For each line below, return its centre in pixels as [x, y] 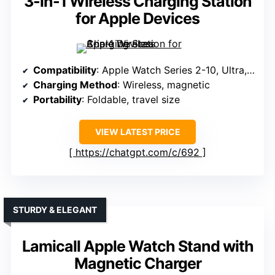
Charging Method [75, 85]
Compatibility [65, 70]
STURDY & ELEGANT [55, 210]
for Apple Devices [137, 19]
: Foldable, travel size [131, 100]
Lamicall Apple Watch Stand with [137, 246]
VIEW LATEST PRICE [137, 132]
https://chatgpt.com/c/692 [137, 153]
